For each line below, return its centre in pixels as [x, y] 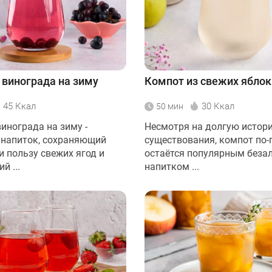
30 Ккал [218, 106]
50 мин [170, 106]
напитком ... [172, 166]
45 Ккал [19, 106]
